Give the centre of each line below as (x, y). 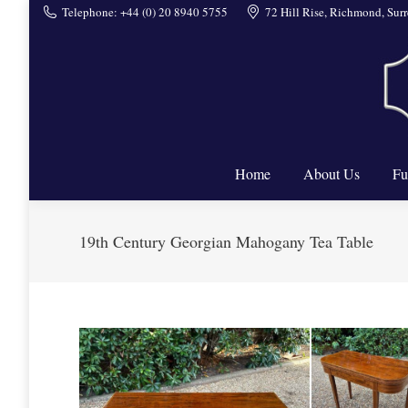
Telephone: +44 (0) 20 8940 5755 (145, 11)
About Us (331, 173)
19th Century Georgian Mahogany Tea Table (226, 241)
